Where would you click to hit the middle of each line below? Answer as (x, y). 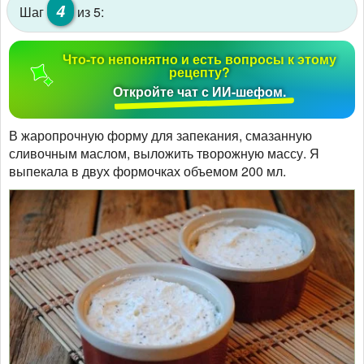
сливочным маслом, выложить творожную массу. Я (164, 154)
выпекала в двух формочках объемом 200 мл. (147, 171)
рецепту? (200, 72)
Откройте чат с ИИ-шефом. (200, 92)
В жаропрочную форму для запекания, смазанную (160, 136)
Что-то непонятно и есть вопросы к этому (200, 59)
